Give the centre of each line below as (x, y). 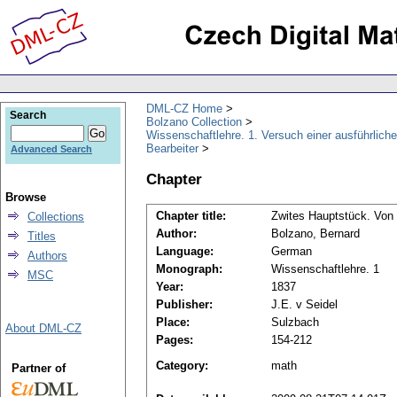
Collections (56, 217)
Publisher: (184, 305)
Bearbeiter (172, 148)
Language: (185, 252)
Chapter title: (191, 216)
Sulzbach (295, 323)
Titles (42, 236)
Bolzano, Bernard (315, 234)
